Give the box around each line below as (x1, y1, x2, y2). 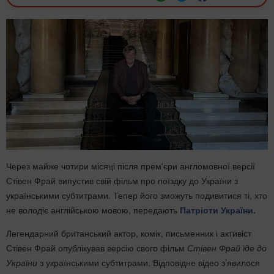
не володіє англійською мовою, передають (6, 204, 180, 216)
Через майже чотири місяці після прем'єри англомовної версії (6, 160, 255, 172)
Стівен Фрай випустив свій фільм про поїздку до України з (6, 174, 238, 187)
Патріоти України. (180, 204, 256, 216)
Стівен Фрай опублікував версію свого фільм (6, 242, 185, 254)
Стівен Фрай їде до (185, 242, 267, 254)
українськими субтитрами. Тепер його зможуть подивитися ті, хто (6, 189, 267, 201)
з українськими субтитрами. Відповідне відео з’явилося (37, 256, 260, 268)
